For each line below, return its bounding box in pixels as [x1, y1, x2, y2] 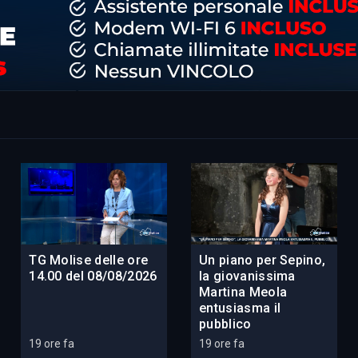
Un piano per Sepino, [198, 253, 326, 268]
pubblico [198, 316, 252, 332]
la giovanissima [198, 268, 296, 284]
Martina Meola [198, 284, 288, 300]
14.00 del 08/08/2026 [29, 268, 157, 284]
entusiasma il [198, 300, 281, 316]
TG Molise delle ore [29, 253, 149, 268]
